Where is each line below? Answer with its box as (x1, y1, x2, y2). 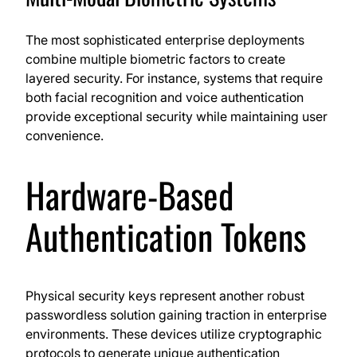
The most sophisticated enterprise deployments (25, 32, 304, 49)
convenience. (25, 127, 104, 144)
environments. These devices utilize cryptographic (25, 326, 322, 343)
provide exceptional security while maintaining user (25, 108, 328, 125)
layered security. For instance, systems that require (25, 70, 323, 87)
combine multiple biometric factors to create (25, 51, 285, 68)
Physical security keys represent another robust (25, 288, 304, 304)
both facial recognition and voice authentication (25, 89, 304, 106)
